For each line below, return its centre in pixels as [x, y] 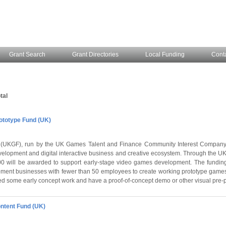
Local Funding [165, 54]
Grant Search [27, 54]
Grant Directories [95, 54]
